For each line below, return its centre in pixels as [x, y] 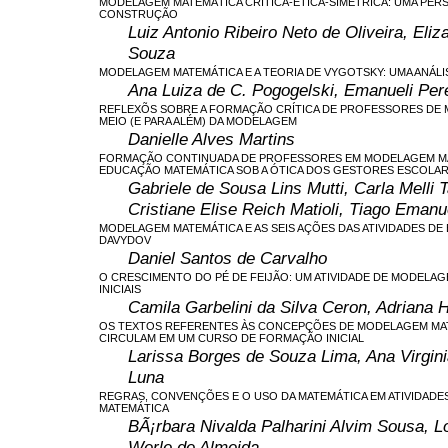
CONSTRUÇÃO [138, 13]
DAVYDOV [125, 239]
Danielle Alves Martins [211, 138]
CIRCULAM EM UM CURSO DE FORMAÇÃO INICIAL [231, 337]
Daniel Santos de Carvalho [227, 257]
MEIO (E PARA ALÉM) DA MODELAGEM [198, 120]
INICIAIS [120, 288]
